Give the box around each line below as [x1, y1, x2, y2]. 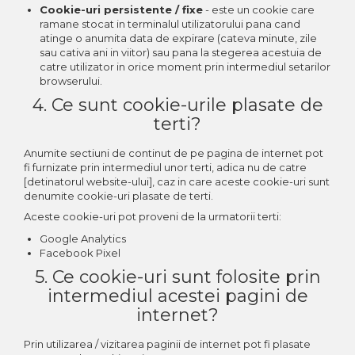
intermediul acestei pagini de [47, 284, 308, 307]
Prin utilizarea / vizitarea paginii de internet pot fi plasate [24, 337, 311, 350]
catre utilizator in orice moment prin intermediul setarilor [40, 59, 330, 73]
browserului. [40, 74, 102, 87]
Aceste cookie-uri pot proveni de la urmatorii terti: [24, 209, 281, 223]
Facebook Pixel [40, 246, 120, 259]
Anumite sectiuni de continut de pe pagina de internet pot [24, 146, 323, 159]
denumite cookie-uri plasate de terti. [24, 189, 213, 202]
